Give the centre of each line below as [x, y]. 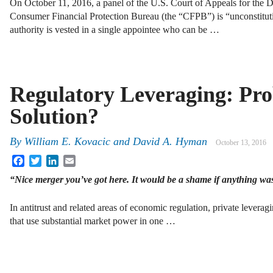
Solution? [54, 116]
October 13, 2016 [241, 143]
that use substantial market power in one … [93, 221]
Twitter [55, 159]
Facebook [43, 159]
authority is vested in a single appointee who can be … [115, 30]
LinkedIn [76, 159]
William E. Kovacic [67, 142]
